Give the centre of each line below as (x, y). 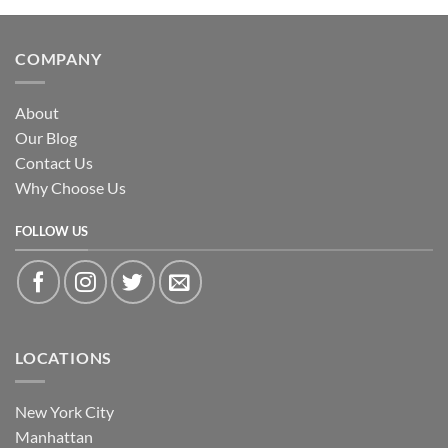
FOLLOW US (51, 230)
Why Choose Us (70, 188)
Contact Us (54, 163)
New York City (64, 412)
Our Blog (46, 138)
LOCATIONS (64, 357)
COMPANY (58, 58)
